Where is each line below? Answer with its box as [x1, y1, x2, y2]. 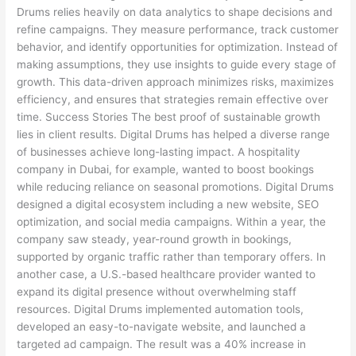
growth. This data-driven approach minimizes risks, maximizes [17, 75, 335, 88]
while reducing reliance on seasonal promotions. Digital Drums [17, 180, 335, 193]
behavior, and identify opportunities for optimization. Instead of [17, 40, 339, 53]
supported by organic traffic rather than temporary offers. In [17, 250, 327, 263]
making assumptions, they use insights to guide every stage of [17, 57, 337, 71]
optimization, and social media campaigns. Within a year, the [17, 215, 327, 228]
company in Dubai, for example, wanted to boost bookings [17, 162, 315, 176]
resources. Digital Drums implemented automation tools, [17, 302, 304, 315]
